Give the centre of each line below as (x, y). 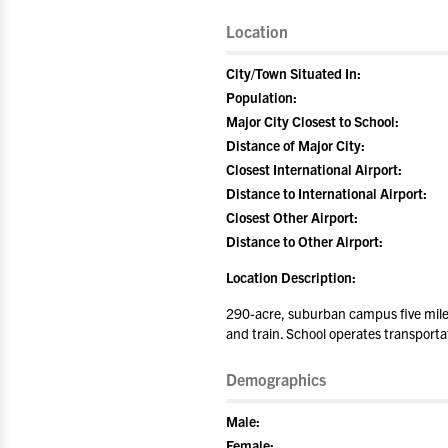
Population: (261, 97)
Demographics (276, 379)
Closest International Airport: (314, 169)
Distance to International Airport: (326, 193)
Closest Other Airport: (292, 217)
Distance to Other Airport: (304, 241)
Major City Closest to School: (312, 121)
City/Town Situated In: (293, 73)
